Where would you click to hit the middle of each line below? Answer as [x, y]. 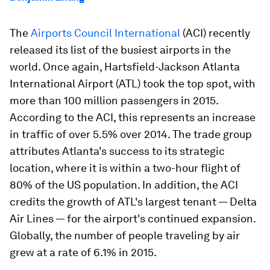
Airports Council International [105, 33]
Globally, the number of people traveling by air [125, 235]
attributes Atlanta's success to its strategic [117, 151]
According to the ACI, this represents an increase [133, 117]
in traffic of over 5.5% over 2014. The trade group [131, 134]
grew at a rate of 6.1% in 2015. [83, 252]
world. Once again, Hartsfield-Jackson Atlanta [125, 67]
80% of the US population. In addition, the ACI [124, 185]
